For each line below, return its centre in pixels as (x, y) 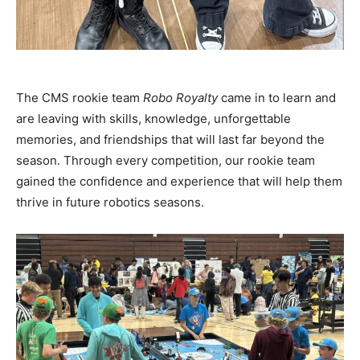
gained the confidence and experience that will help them (179, 181)
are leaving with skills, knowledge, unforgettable (153, 118)
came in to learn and (277, 97)
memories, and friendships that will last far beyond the (170, 139)
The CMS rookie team (80, 97)
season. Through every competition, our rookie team (166, 160)
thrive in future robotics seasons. (110, 202)
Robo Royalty (180, 97)
